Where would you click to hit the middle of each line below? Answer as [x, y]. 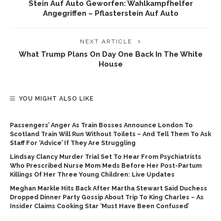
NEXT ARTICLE [106, 41]
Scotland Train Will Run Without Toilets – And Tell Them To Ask [110, 134]
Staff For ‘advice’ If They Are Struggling [73, 143]
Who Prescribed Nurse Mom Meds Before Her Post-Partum [106, 166]
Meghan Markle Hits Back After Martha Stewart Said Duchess [109, 188]
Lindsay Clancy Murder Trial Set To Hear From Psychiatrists [106, 157]
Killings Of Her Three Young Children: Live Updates [92, 174]
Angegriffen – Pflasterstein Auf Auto [110, 13]
